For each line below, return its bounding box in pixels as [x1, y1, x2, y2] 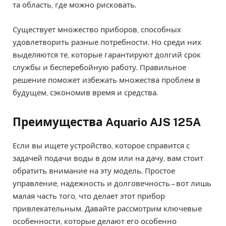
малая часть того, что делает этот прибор [13, 191, 165, 200]
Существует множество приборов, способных [13, 25, 181, 34]
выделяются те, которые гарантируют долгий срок [13, 50, 201, 59]
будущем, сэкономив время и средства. [13, 88, 158, 97]
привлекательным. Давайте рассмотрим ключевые [13, 204, 202, 213]
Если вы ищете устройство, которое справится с [13, 141, 190, 150]
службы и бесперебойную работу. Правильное [13, 63, 186, 72]
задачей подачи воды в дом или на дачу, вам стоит [13, 153, 203, 162]
